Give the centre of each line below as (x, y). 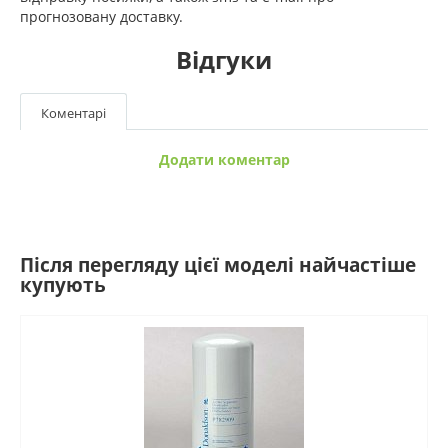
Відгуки (224, 59)
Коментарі (73, 112)
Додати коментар (224, 159)
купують (63, 284)
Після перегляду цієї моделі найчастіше (218, 264)
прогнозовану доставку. (101, 16)
